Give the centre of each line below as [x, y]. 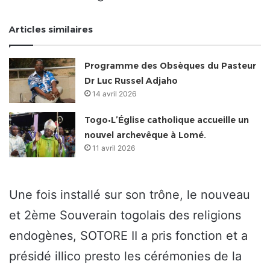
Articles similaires [51, 30]
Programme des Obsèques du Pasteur [171, 66]
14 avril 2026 [115, 94]
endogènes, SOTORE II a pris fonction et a [128, 236]
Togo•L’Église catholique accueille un [167, 120]
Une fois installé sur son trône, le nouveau [130, 195]
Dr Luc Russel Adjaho [131, 81]
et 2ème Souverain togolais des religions [125, 215]
